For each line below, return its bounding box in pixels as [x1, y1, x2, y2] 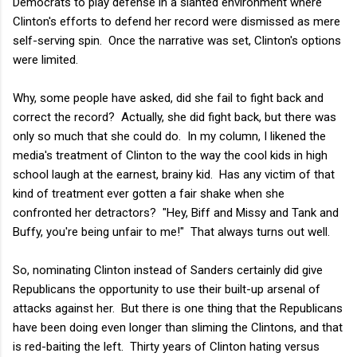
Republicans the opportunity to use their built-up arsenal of [13, 281, 320, 296]
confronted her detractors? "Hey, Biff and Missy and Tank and [13, 205, 339, 220]
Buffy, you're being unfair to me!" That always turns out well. [13, 224, 330, 239]
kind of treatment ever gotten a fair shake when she [13, 186, 284, 201]
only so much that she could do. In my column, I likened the [13, 128, 326, 143]
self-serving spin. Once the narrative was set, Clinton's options [13, 33, 341, 48]
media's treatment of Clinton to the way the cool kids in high [13, 147, 328, 163]
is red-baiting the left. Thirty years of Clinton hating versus [13, 339, 320, 354]
